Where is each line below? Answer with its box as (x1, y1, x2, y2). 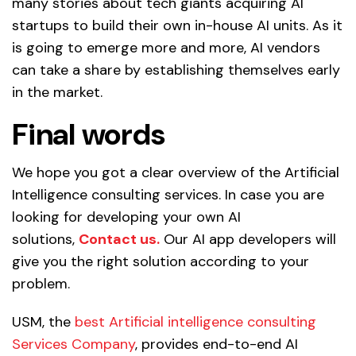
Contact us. (79, 229, 160, 249)
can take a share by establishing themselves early (12, 60, 340, 79)
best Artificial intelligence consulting (75, 311, 316, 331)
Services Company (12, 334, 135, 354)
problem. (12, 273, 70, 293)
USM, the (12, 311, 75, 331)
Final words (12, 114, 165, 154)
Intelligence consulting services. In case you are (12, 184, 324, 204)
